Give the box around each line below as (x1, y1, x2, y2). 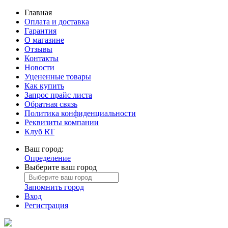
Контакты (24, 54, 59, 63)
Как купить (24, 81, 64, 90)
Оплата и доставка (24, 17, 89, 26)
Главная (24, 8, 52, 17)
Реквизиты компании (24, 118, 99, 127)
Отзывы (24, 45, 52, 53)
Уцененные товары (24, 72, 91, 81)
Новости (24, 63, 54, 72)
